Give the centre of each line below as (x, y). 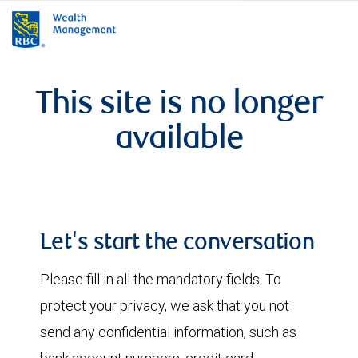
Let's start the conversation (177, 244)
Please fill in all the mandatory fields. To (161, 279)
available (179, 141)
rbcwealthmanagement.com (301, 16)
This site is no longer (179, 105)
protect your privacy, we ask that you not (165, 306)
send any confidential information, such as (168, 332)
